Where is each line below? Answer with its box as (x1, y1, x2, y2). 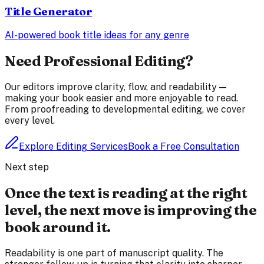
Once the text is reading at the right (5, 184, 247, 202)
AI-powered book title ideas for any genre (5, 29, 189, 41)
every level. (5, 114, 55, 126)
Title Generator (5, 5, 93, 19)
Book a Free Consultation (128, 140, 239, 152)
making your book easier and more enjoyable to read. (5, 92, 238, 104)
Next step (5, 161, 49, 173)
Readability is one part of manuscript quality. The (5, 247, 223, 259)
